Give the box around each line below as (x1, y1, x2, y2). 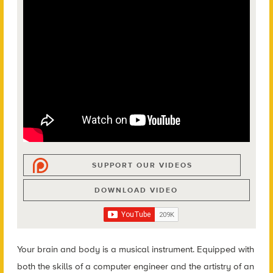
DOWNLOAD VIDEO (94, 186, 179, 195)
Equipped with (196, 244, 254, 255)
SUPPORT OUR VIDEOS (92, 161, 193, 170)
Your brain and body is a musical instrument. (16, 244, 197, 255)
